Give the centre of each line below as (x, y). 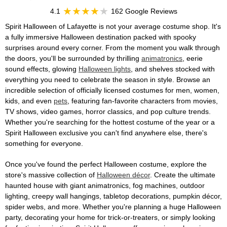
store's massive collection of (51, 175)
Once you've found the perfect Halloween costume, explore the (106, 164)
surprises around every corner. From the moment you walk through (112, 48)
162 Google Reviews (144, 11)
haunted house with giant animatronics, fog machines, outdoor (105, 185)
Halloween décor (123, 175)
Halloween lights (105, 69)
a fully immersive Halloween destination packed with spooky (101, 37)
